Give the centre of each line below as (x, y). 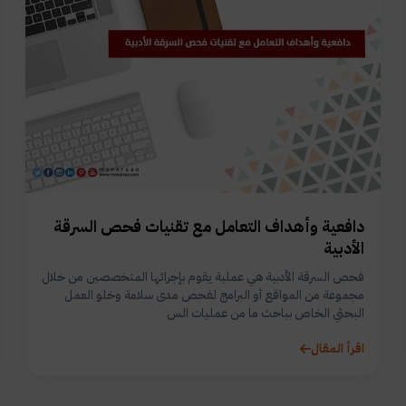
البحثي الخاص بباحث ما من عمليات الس (266, 314)
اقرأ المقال (338, 349)
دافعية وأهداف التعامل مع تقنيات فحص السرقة (209, 227)
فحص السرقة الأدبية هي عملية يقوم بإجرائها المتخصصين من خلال (203, 277)
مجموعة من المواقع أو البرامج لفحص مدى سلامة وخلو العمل (214, 295)
